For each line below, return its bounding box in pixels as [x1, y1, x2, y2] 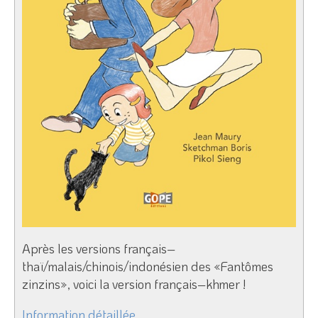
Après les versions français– [22, 239, 175, 257]
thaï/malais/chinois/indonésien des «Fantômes [22, 257, 273, 275]
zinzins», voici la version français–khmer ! [22, 275, 246, 292]
